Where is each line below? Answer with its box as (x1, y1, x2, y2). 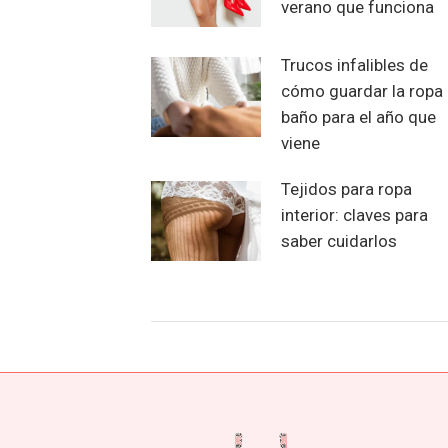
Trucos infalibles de (280, 54, 428, 75)
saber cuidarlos (280, 230, 397, 251)
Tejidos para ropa (280, 178, 412, 199)
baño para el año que (280, 106, 436, 127)
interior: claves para (280, 204, 428, 225)
